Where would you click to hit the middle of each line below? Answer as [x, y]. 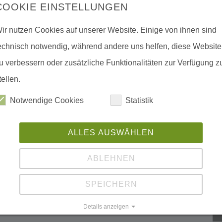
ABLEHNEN [111, 158]
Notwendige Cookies [47, 100]
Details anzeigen [106, 207]
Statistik [139, 100]
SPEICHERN [111, 184]
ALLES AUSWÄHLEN [111, 133]
